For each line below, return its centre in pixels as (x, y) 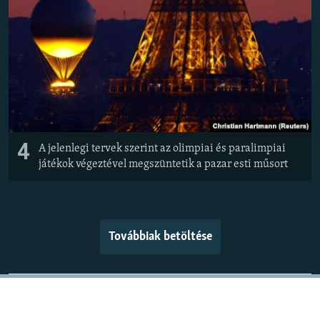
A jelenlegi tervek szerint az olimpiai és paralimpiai (162, 148)
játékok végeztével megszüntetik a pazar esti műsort (163, 164)
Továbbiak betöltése (160, 236)
